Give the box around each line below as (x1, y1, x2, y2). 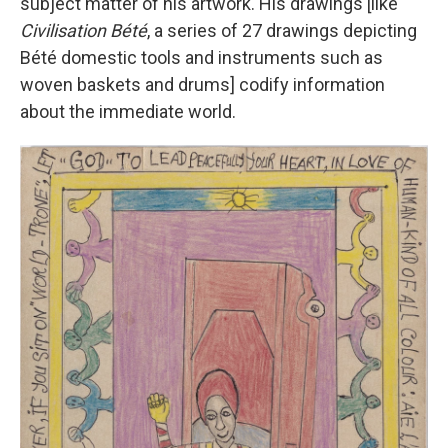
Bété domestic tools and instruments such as (20, 46, 383, 68)
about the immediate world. (20, 100, 236, 122)
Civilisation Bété (20, 19, 147, 41)
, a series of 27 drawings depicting (147, 19, 417, 41)
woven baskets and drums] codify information (20, 73, 385, 95)
